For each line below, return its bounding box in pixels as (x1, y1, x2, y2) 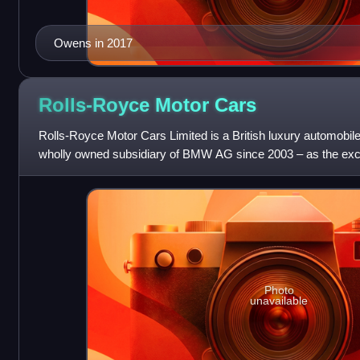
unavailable (250, 293, 309, 307)
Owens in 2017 (53, 36, 133, 51)
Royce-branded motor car (38, 166, 174, 180)
